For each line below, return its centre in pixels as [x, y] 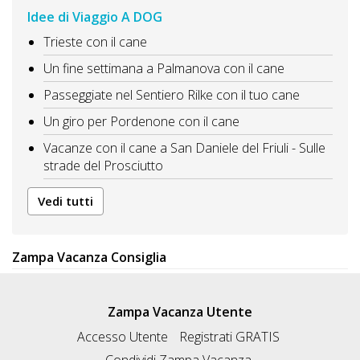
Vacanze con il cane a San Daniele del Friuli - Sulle [184, 147]
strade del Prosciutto [103, 165]
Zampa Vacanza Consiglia [89, 258]
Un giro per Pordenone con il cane [141, 121]
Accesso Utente [122, 336]
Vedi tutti [65, 201]
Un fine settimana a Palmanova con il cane [164, 68]
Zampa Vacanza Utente [180, 312]
